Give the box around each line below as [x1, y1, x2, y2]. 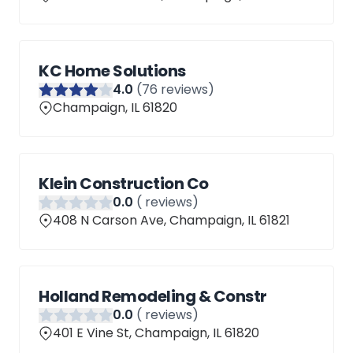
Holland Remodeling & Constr [39, 285, 267, 307]
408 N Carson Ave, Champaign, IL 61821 [52, 211, 290, 229]
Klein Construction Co [39, 173, 209, 195]
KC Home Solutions [39, 60, 186, 82]
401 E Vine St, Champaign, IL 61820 [52, 324, 259, 342]
